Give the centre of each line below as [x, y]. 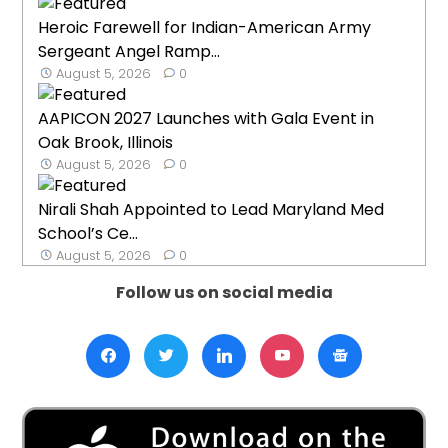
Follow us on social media [224, 292]
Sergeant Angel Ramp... [129, 51]
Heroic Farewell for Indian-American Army [205, 27]
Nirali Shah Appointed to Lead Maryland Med [211, 209]
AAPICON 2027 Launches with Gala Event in [206, 118]
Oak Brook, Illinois [106, 142]
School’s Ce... [88, 233]
